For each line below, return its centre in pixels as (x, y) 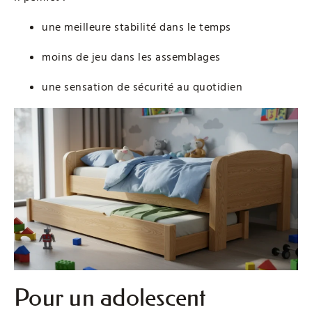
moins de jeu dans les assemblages (131, 57)
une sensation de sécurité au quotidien (142, 87)
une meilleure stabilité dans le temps (136, 28)
